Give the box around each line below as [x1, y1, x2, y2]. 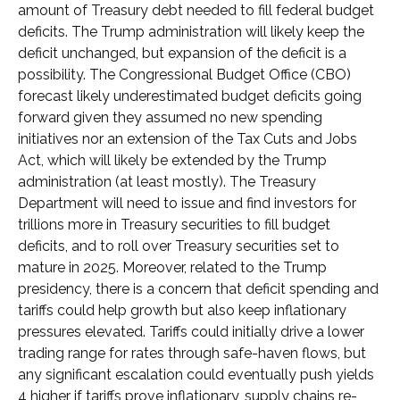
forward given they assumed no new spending [18, 109, 322, 127]
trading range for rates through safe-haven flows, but [18, 345, 366, 362]
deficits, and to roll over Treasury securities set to [18, 237, 339, 255]
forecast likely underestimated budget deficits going [18, 87, 362, 105]
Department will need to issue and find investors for [18, 195, 356, 212]
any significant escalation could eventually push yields [18, 366, 374, 384]
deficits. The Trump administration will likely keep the [18, 23, 364, 41]
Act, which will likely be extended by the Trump [18, 152, 327, 170]
